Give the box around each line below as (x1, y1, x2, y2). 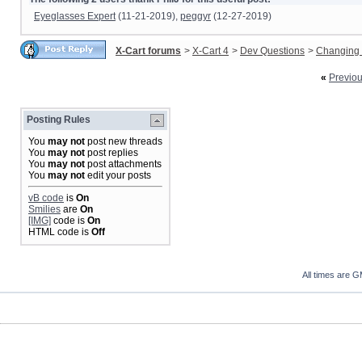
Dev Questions (240, 45, 305, 57)
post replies (85, 147, 138, 158)
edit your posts (85, 170, 151, 181)
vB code (28, 192, 64, 204)
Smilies (28, 204, 61, 215)
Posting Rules (27, 114, 90, 125)
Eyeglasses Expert (34, 11, 116, 23)
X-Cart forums (116, 45, 181, 57)
